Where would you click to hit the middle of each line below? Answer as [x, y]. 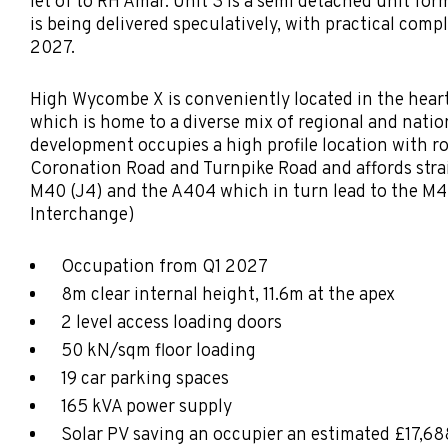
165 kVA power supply [146, 407]
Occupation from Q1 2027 [164, 267]
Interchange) [82, 216]
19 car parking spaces [144, 379]
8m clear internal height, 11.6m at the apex [227, 295]
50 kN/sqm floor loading [158, 351]
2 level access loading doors [171, 323]
